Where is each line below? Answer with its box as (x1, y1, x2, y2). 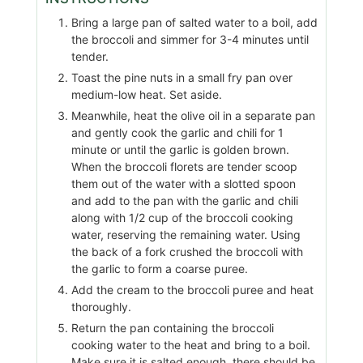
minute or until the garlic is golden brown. (70, 143, 289, 156)
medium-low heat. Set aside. (70, 88, 222, 101)
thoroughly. (70, 300, 131, 314)
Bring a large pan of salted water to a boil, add (70, 15, 318, 29)
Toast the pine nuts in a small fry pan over (70, 70, 293, 84)
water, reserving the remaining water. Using (70, 228, 301, 241)
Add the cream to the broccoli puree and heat (70, 283, 314, 297)
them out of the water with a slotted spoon (70, 177, 296, 190)
